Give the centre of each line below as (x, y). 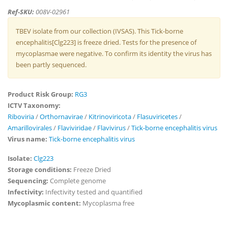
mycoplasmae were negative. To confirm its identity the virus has (114, 53)
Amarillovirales (30, 128)
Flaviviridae (75, 128)
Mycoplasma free (108, 203)
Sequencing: (29, 181)
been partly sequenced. (51, 65)
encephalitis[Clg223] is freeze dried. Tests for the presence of (106, 42)
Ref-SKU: (22, 12)
